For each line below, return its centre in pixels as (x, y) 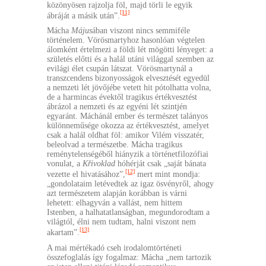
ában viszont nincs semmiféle (141, 31)
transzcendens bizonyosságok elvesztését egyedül (128, 78)
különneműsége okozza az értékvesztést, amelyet (128, 126)
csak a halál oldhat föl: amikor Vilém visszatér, (126, 135)
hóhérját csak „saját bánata (161, 164)
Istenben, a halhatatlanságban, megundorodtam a (128, 212)
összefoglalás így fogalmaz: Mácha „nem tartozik (129, 257)
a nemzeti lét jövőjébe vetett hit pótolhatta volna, (129, 88)
